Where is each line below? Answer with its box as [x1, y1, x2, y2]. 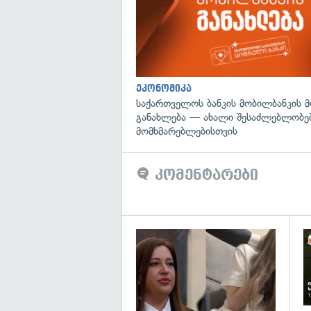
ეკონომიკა [136, 83, 192, 94]
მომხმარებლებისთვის [136, 124, 237, 137]
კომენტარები [150, 166, 258, 183]
